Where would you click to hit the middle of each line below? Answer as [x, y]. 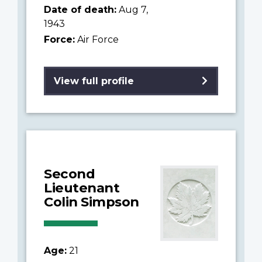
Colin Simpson [92, 201]
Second [69, 173]
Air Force [97, 39]
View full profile [94, 81]
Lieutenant [82, 187]
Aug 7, [132, 9]
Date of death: [80, 9]
